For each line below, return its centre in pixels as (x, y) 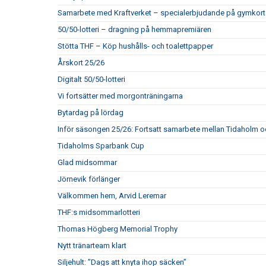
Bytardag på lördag (91, 113)
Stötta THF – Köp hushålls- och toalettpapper (135, 46)
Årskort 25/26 (81, 63)
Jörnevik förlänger (89, 179)
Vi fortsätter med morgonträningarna (120, 96)
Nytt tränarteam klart (92, 246)
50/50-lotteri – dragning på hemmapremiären (134, 30)
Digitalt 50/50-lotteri (91, 80)
